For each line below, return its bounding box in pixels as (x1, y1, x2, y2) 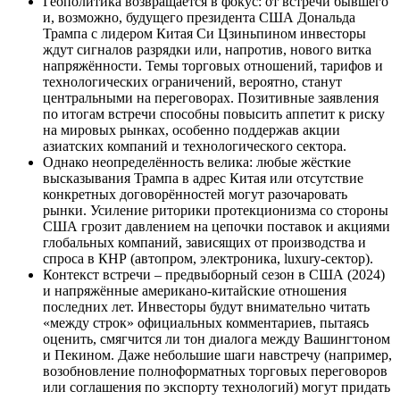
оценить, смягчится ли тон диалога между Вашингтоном (43, 331, 390, 347)
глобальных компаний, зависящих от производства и (43, 235, 366, 251)
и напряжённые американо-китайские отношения (43, 283, 346, 299)
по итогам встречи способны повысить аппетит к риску (43, 106, 385, 122)
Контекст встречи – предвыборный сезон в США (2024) (43, 267, 385, 283)
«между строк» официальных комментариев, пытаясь (43, 315, 369, 331)
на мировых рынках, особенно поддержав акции (43, 122, 340, 138)
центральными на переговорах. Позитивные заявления (43, 90, 379, 106)
